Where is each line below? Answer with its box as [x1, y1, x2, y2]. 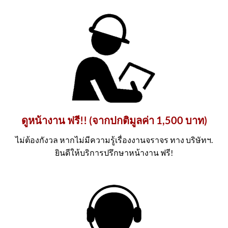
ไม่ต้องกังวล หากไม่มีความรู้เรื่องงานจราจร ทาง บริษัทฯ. [15, 135, 213, 145]
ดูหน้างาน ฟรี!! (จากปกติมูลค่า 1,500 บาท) [21, 114, 207, 127]
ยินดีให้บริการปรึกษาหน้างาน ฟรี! [55, 148, 173, 158]
